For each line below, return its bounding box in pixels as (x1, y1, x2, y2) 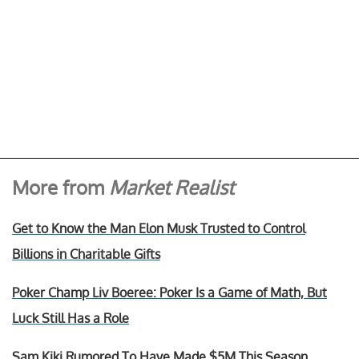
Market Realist (109, 174, 234, 200)
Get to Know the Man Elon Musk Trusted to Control (12, 220, 305, 236)
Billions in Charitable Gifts (12, 245, 160, 262)
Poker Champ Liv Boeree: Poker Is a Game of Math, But (12, 284, 327, 301)
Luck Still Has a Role (12, 309, 129, 326)
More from (12, 174, 109, 200)
